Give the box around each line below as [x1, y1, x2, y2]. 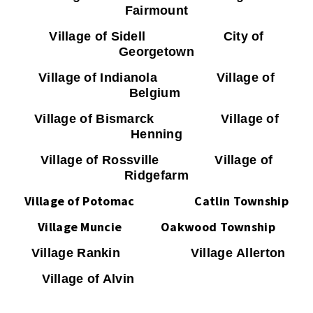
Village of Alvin [41, 272, 272, 286]
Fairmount [124, 3, 189, 17]
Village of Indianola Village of [38, 71, 275, 85]
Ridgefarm [124, 168, 189, 182]
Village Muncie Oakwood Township [38, 219, 275, 235]
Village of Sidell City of [49, 29, 264, 43]
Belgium [129, 86, 184, 100]
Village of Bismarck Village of [34, 112, 279, 126]
